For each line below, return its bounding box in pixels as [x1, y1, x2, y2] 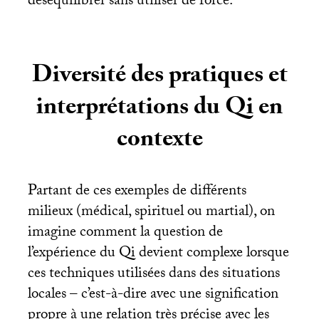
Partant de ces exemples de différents [27, 179, 246, 205]
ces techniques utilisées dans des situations [27, 261, 280, 288]
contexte [116, 120, 203, 162]
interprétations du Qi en [36, 88, 283, 130]
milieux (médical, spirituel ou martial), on [27, 199, 275, 226]
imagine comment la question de [27, 220, 223, 246]
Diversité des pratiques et [31, 56, 288, 98]
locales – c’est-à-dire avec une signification [27, 282, 278, 308]
